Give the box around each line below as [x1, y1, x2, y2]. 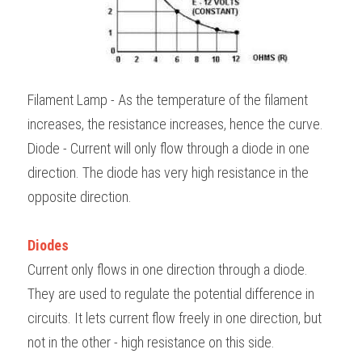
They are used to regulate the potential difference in [27, 285, 314, 303]
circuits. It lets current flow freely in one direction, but [27, 309, 322, 327]
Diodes [27, 237, 69, 255]
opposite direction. [27, 188, 132, 206]
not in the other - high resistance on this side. [27, 334, 278, 351]
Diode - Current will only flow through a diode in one [27, 140, 309, 158]
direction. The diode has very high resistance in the [27, 164, 309, 182]
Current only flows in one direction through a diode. [27, 261, 308, 279]
